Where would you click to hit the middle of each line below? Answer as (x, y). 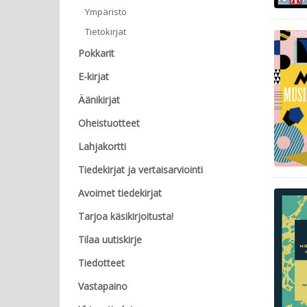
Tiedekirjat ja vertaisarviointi (140, 170)
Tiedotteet (101, 263)
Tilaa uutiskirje (110, 240)
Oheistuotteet (109, 123)
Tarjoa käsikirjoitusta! (126, 216)
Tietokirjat (106, 32)
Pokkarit (96, 53)
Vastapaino (103, 286)
